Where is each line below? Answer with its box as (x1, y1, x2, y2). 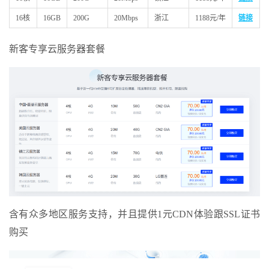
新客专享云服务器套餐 (9, 44, 105, 55)
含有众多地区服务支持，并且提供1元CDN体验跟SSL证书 (9, 208, 260, 219)
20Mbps (114, 14, 138, 23)
